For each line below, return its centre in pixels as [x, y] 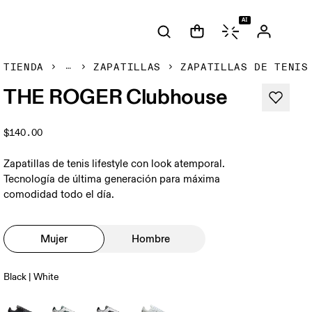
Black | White [32, 277]
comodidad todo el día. [59, 195]
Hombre [151, 239]
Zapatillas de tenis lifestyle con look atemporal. [115, 164]
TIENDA [24, 67]
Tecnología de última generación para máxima [112, 179]
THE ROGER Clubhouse [116, 96]
